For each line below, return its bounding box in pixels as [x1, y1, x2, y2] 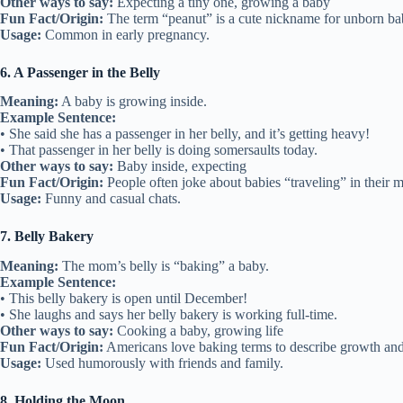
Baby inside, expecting [113, 158, 246, 175]
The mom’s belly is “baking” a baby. [58, 258, 269, 274]
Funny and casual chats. [41, 191, 181, 207]
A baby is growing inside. [58, 94, 207, 110]
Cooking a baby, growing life [113, 323, 283, 339]
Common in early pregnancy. [41, 26, 210, 42]
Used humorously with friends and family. [41, 355, 283, 372]
